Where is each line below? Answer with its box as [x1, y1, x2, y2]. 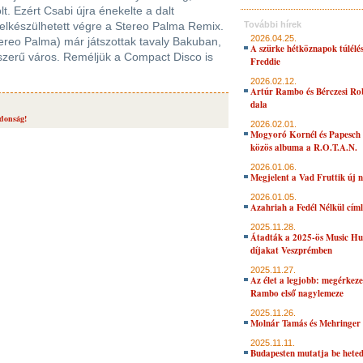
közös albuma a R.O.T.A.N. [250, 141, 357, 154]
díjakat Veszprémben [250, 244, 332, 257]
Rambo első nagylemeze [250, 287, 344, 300]
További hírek [244, 19, 301, 29]
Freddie [250, 55, 280, 68]
